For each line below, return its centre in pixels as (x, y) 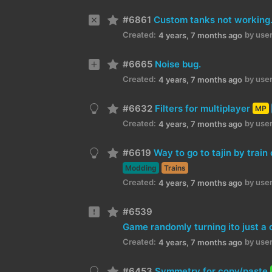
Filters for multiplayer (202, 108)
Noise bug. (178, 64)
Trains (175, 168)
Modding (141, 168)
